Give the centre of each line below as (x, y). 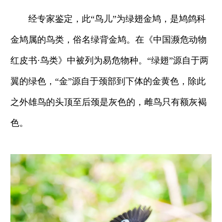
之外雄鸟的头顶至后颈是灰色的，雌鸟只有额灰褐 (109, 102)
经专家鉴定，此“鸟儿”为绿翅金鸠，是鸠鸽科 (108, 19)
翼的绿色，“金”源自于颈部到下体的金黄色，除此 (108, 81)
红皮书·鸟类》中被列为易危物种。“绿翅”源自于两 (110, 60)
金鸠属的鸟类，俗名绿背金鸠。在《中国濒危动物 (109, 39)
